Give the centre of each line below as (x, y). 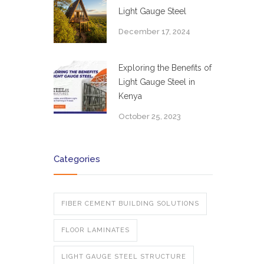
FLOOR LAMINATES (95, 230)
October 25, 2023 (150, 117)
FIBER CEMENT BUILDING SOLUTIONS (130, 204)
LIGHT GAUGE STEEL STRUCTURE (124, 257)
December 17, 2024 (154, 32)
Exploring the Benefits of (165, 68)
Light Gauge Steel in (157, 82)
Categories (77, 159)
